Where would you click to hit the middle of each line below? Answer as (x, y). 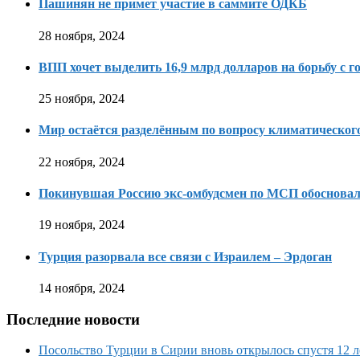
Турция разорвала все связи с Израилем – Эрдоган (185, 256)
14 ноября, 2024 (82, 288)
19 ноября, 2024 (82, 225)
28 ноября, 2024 (82, 35)
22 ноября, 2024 (82, 162)
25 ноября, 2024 (82, 99)
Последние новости (73, 319)
